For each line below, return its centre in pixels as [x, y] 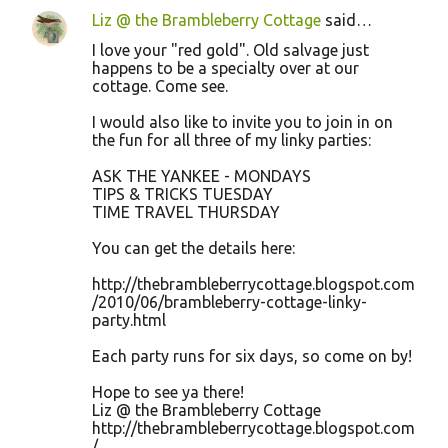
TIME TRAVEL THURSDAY [186, 212]
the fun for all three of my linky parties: [231, 140]
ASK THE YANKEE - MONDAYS [201, 176]
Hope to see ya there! [168, 392]
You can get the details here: [193, 248]
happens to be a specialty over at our [225, 68]
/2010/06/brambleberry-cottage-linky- [229, 302]
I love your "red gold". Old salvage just [230, 50]
